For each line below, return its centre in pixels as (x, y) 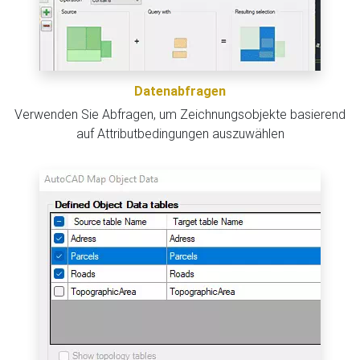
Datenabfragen (180, 91)
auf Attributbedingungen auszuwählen (180, 133)
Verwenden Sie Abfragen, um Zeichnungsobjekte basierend (180, 114)
